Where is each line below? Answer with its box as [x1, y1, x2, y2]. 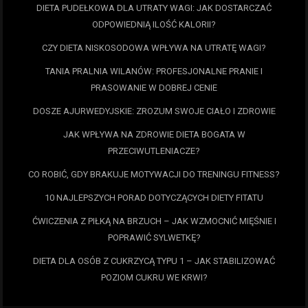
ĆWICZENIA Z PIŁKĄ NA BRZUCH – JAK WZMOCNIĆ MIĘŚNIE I [32, 216, 276, 227]
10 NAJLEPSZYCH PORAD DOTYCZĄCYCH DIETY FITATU [45, 192, 263, 203]
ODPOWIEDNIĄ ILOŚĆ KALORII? [92, 19, 216, 30]
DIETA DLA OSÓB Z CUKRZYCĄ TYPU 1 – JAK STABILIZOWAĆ [33, 256, 275, 267]
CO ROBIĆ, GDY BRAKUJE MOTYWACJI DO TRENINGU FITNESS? [28, 169, 280, 180]
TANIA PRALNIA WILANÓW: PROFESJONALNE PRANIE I [45, 66, 263, 77]
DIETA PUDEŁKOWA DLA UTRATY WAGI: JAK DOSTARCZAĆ [36, 3, 272, 14]
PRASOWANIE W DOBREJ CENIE [91, 82, 217, 93]
